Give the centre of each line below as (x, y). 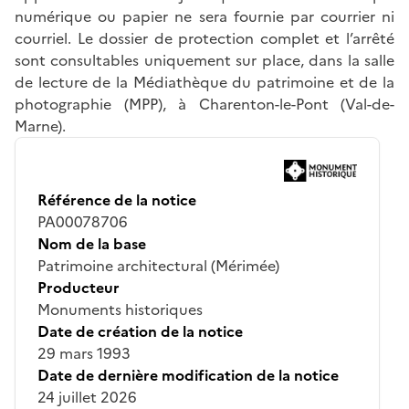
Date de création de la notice (140, 331)
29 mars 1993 (84, 353)
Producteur (79, 287)
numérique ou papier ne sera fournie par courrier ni (204, 16)
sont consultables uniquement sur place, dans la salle (204, 60)
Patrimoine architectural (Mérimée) (158, 265)
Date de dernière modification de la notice (188, 375)
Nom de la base (92, 243)
